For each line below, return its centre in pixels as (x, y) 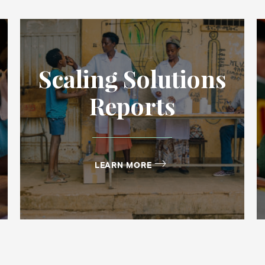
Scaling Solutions (132, 79)
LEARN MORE (123, 165)
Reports (132, 106)
